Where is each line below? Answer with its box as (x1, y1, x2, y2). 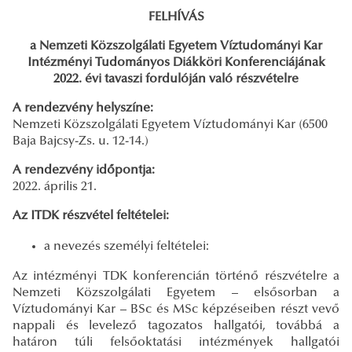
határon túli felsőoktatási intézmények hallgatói (13, 335, 339, 349)
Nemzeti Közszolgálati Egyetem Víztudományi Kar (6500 (13, 118, 328, 131)
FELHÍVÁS (148, 10, 204, 24)
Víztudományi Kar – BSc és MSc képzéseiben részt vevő (13, 302, 339, 316)
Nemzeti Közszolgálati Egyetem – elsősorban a (13, 286, 339, 299)
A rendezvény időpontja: (13, 163, 155, 177)
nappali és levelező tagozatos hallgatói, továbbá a (13, 319, 339, 332)
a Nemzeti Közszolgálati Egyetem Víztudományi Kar (30, 39, 322, 53)
